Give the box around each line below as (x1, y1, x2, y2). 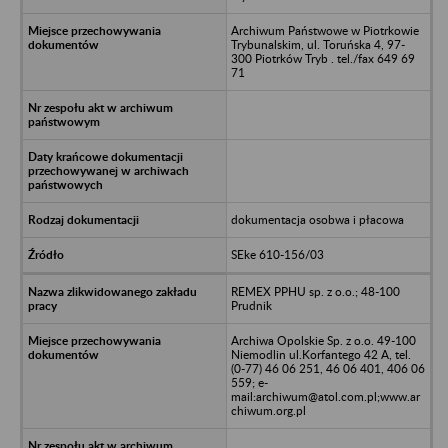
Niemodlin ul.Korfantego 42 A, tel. (230, 346, 411, 362)
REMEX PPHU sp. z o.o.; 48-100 (230, 283, 400, 299)
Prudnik (230, 297, 272, 313)
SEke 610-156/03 (230, 246, 324, 262)
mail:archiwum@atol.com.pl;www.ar (230, 388, 420, 404)
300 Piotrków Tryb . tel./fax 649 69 (230, 50, 415, 66)
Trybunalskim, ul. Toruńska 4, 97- (230, 36, 405, 52)
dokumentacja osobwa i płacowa (230, 211, 404, 227)
